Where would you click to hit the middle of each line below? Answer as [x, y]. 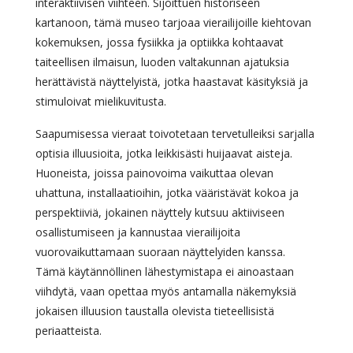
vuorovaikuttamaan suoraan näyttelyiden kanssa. [160, 252]
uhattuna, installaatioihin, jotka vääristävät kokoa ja [167, 193]
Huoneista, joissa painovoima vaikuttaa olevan [154, 173]
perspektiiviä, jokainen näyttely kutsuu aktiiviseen [160, 213]
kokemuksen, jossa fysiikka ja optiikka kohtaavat [160, 43]
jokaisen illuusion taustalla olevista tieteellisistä [155, 311]
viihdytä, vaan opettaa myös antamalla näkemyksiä [166, 292]
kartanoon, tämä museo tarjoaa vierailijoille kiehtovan [173, 23]
